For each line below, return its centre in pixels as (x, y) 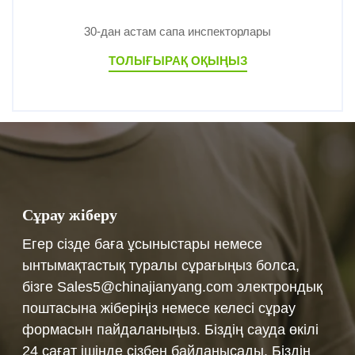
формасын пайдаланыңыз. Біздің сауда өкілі (171, 330)
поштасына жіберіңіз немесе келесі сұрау (159, 309)
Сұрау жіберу (70, 214)
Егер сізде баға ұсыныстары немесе (143, 244)
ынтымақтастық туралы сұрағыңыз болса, (161, 266)
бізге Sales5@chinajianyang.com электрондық (173, 287)
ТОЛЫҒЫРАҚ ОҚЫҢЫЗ (177, 60)
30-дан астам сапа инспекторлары (177, 31)
